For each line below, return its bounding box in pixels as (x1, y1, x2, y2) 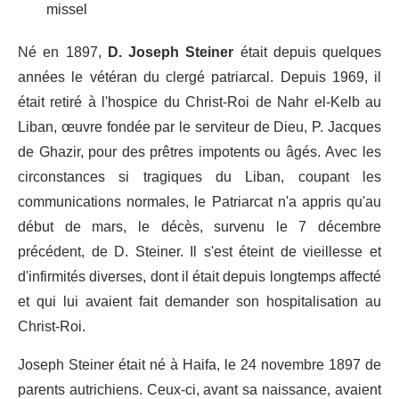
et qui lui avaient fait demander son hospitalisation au (18, 287, 381, 318)
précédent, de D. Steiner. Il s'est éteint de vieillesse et (18, 237, 381, 268)
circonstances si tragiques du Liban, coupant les (18, 162, 381, 193)
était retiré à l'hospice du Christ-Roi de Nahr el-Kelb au (18, 87, 381, 118)
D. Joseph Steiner (101, 37, 234, 69)
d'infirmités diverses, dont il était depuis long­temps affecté (18, 262, 381, 293)
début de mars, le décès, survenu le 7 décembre (18, 212, 381, 243)
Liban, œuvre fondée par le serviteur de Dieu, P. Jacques (18, 112, 381, 143)
